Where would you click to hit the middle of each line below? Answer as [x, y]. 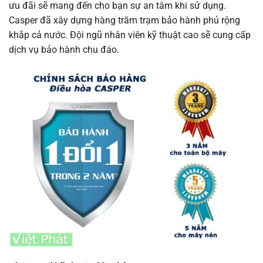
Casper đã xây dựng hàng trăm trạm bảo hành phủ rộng [124, 20]
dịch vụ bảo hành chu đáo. [64, 49]
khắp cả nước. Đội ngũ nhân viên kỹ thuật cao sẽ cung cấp [130, 35]
